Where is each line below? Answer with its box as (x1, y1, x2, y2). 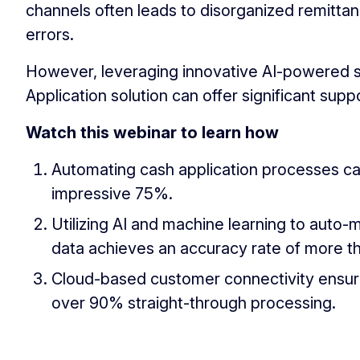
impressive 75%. (51, 184, 173, 203)
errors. (26, 25, 74, 44)
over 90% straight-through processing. (51, 293, 336, 313)
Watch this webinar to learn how (26, 123, 279, 142)
